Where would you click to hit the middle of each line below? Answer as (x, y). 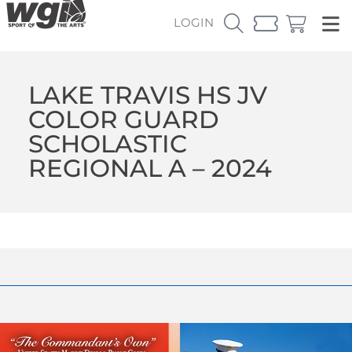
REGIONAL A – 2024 (150, 168)
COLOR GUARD (123, 119)
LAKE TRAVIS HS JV (147, 95)
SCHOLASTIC (107, 143)
